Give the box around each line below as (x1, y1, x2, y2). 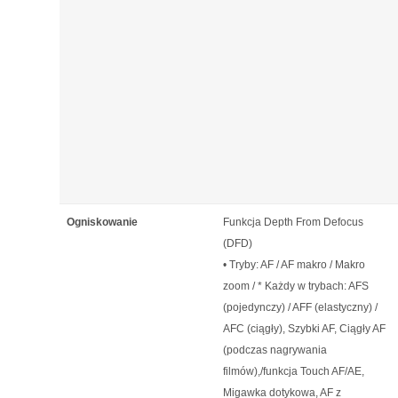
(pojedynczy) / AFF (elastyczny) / (223, 301, 378, 314)
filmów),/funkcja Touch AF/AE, (223, 365, 364, 378)
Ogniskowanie (67, 216, 138, 228)
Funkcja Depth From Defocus (223, 216, 363, 228)
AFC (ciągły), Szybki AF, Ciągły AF (223, 322, 386, 335)
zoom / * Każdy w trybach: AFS (223, 280, 369, 292)
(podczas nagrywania (223, 344, 327, 356)
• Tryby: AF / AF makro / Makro (223, 259, 365, 271)
